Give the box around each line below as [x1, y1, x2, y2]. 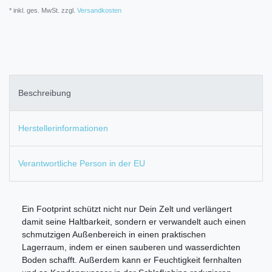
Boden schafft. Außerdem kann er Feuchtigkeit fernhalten [22, 255, 242, 265]
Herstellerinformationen [18, 123, 108, 133]
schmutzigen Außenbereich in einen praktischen [22, 229, 206, 240]
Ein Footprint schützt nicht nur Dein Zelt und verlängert [22, 204, 232, 214]
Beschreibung [18, 87, 71, 98]
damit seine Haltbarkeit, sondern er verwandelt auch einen [22, 217, 246, 227]
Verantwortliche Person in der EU [18, 158, 145, 169]
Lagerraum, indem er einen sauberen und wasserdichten [22, 242, 240, 253]
